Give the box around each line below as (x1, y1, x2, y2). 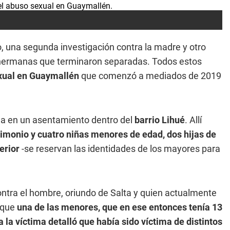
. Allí (185, 114, 202, 125)
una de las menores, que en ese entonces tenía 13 (15, 202, 222, 213)
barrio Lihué (132, 114, 185, 125)
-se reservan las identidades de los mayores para (20, 143, 220, 154)
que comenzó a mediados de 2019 (81, 70, 221, 81)
